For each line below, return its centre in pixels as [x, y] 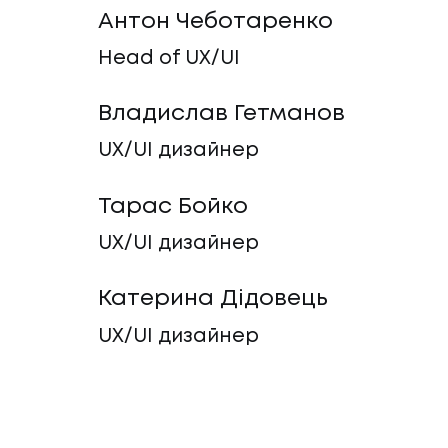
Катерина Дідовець [212, 299]
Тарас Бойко [172, 206]
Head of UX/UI [168, 58]
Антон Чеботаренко [215, 21]
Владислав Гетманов [221, 114]
